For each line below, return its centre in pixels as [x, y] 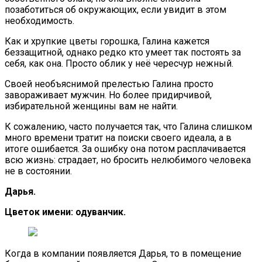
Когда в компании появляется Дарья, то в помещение [123, 253]
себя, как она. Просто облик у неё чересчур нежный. [119, 63]
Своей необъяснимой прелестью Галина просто [109, 84]
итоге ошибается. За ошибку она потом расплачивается [125, 149]
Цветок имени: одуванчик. [65, 212]
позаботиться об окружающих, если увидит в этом [116, 9]
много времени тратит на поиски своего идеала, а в [118, 137]
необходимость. [39, 20]
